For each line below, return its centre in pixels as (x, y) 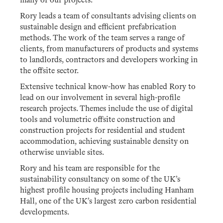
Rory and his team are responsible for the (90, 169)
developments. (45, 213)
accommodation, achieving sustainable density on (104, 142)
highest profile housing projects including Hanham (107, 191)
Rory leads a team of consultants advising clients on (108, 16)
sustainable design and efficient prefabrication (98, 27)
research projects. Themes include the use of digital (107, 109)
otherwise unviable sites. (62, 153)
